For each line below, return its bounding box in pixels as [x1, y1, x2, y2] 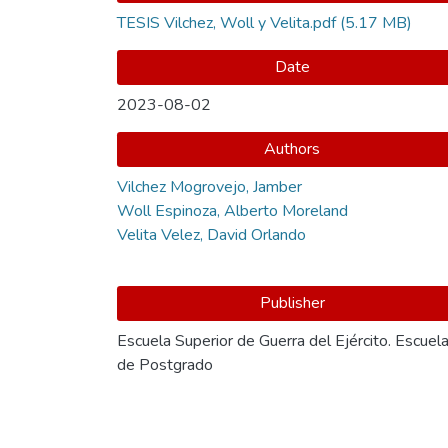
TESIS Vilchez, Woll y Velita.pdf [117, 11, 336, 34]
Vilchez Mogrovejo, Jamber [117, 175, 302, 198]
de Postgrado [117, 353, 213, 376]
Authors [264, 137, 320, 160]
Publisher [259, 291, 325, 314]
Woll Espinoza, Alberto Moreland [117, 199, 348, 222]
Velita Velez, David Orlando [117, 223, 306, 246]
